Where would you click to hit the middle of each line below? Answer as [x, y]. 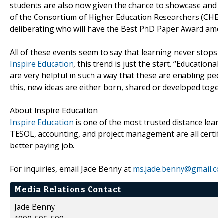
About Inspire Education [54, 110]
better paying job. [42, 145]
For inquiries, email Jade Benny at [71, 169]
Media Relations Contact [68, 189]
